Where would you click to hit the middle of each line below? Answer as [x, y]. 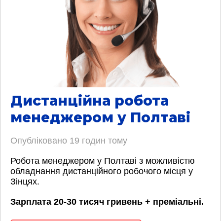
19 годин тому [98, 140]
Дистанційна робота [90, 100]
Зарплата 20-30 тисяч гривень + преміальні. [107, 202]
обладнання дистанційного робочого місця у [102, 171]
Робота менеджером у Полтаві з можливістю [103, 161]
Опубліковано [40, 140]
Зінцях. [25, 181]
